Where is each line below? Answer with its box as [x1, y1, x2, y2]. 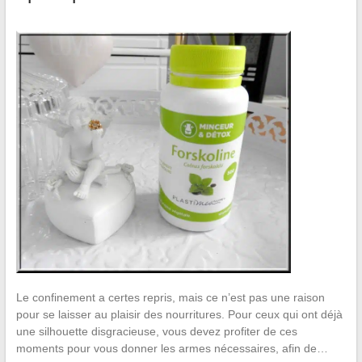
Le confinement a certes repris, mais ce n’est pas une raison [15, 290, 325, 304]
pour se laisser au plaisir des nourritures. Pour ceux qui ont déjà [15, 307, 343, 321]
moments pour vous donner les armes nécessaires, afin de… [15, 341, 328, 355]
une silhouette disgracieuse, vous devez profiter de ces [15, 324, 297, 338]
